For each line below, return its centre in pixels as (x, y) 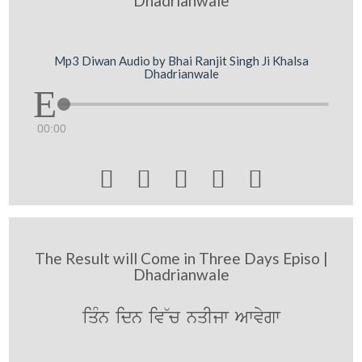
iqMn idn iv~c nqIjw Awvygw (181, 318)
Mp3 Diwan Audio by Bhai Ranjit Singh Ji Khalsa (181, 60)
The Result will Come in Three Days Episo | (181, 258)
